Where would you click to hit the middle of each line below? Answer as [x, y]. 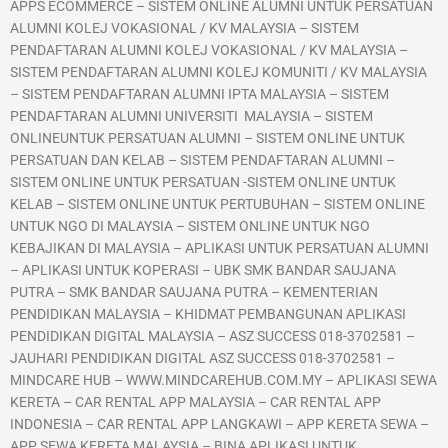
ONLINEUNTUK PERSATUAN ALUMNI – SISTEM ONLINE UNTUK [207, 138]
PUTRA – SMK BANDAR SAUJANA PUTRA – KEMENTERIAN [194, 292]
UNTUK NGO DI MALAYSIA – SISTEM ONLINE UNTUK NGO [190, 226]
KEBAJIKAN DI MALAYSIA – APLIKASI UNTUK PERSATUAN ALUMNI [219, 248]
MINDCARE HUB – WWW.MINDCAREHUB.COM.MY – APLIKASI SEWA [223, 380]
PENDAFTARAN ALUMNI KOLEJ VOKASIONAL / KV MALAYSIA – [209, 50]
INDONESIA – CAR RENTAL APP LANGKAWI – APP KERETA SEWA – [219, 424]
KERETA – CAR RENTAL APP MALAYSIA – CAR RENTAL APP [195, 402]
